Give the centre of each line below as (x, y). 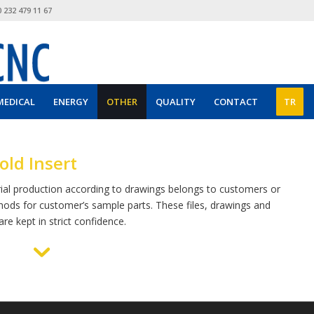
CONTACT (236, 102)
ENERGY (71, 102)
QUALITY (176, 102)
